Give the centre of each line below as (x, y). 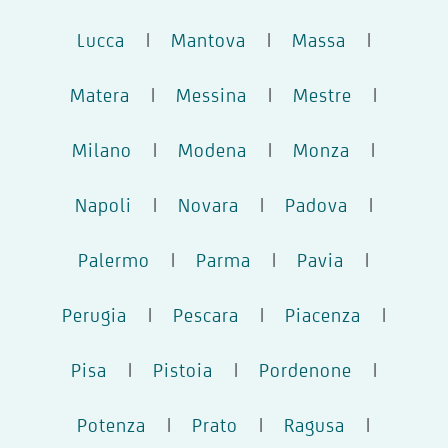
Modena (212, 149)
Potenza (111, 424)
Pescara (205, 314)
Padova (316, 204)
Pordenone (305, 369)
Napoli (103, 204)
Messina (211, 94)
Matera (100, 94)
